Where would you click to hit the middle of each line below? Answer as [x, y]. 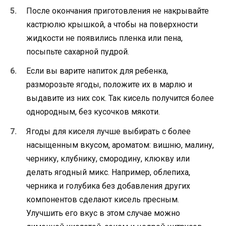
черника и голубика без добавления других [108, 186]
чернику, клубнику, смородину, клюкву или [108, 158]
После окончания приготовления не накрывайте [118, 11]
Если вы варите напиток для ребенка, [97, 71]
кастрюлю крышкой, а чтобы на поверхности [112, 25]
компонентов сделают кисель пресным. [103, 199]
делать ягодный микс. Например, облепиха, [108, 172]
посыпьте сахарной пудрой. [78, 52]
